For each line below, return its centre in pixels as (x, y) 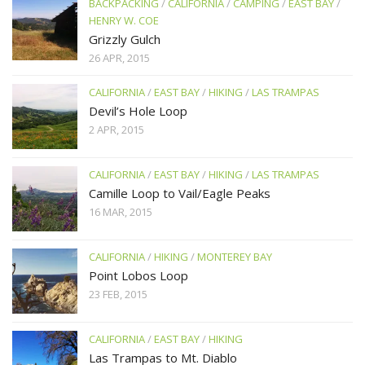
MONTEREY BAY (235, 256)
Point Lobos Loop (139, 275)
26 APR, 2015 (119, 57)
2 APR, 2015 (117, 129)
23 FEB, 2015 (118, 294)
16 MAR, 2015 (121, 211)
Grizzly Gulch (125, 39)
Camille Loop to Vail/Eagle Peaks (180, 193)
